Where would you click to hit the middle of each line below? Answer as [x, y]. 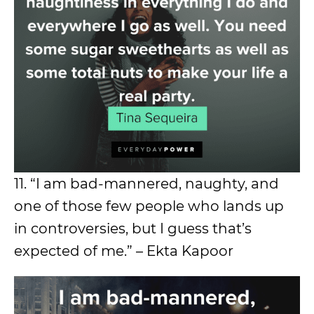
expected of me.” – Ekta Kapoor [124, 251]
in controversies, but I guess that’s [133, 228]
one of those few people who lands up [149, 206]
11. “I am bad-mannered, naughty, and [146, 183]
